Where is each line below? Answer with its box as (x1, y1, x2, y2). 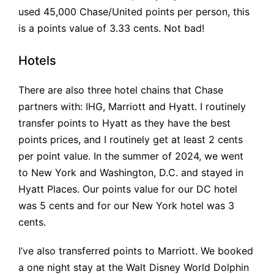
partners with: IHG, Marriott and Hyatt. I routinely (18, 100, 246, 113)
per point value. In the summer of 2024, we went (18, 150, 243, 163)
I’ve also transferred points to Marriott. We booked (18, 245, 253, 257)
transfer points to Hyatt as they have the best (18, 117, 231, 130)
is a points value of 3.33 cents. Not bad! (18, 22, 204, 35)
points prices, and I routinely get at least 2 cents (18, 133, 243, 146)
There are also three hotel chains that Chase (18, 84, 223, 97)
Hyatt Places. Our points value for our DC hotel (18, 183, 237, 196)
